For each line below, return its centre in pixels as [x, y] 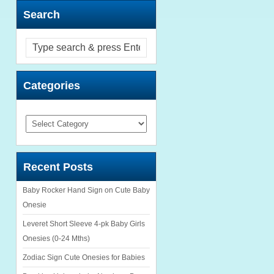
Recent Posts [58, 167]
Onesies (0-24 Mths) [56, 239]
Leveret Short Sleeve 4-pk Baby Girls [84, 224]
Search [42, 14]
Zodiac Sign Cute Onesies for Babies [84, 258]
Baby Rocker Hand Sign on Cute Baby [86, 191]
